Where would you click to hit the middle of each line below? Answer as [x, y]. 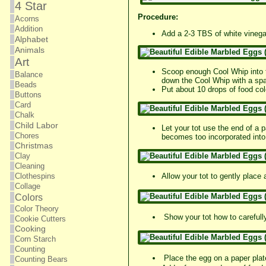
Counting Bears [41, 259]
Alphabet [31, 39]
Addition [28, 29]
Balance [28, 75]
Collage [27, 186]
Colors [28, 197]
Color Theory [37, 209]
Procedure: [158, 17]
